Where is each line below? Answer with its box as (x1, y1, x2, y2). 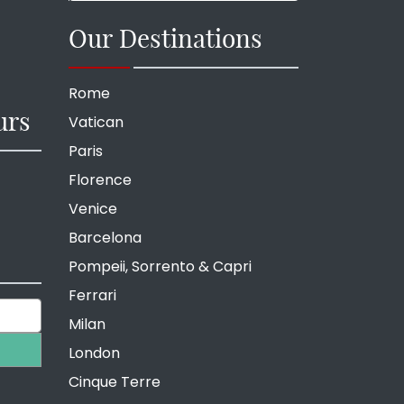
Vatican (69, 111, 124, 133)
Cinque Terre (69, 371, 161, 392)
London (69, 342, 120, 363)
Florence (69, 169, 132, 190)
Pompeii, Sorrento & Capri (69, 255, 252, 277)
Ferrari (69, 284, 116, 306)
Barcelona (69, 226, 142, 248)
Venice (69, 197, 117, 219)
